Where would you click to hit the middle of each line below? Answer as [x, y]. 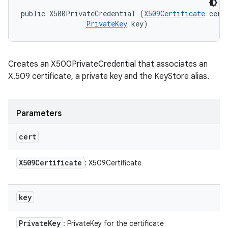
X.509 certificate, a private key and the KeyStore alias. [109, 76]
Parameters [39, 113]
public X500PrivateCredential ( [82, 13]
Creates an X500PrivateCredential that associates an [108, 64]
